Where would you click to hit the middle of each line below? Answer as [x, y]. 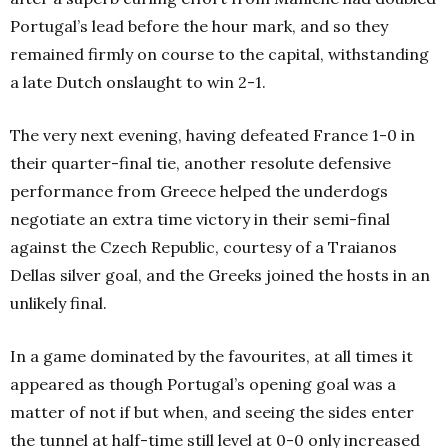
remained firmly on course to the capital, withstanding [219, 54]
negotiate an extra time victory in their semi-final [200, 219]
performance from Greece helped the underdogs [199, 191]
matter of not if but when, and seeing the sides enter [212, 412]
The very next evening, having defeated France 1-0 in [212, 135]
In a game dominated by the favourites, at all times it [211, 356]
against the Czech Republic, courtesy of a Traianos [203, 247]
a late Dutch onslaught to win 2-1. [138, 82]
